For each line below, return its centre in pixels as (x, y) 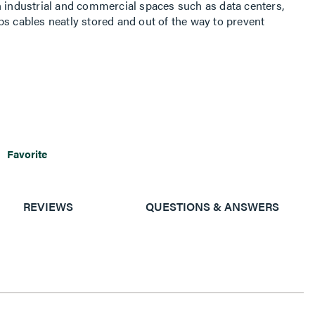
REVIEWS (48, 206)
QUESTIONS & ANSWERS (212, 206)
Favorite (27, 154)
